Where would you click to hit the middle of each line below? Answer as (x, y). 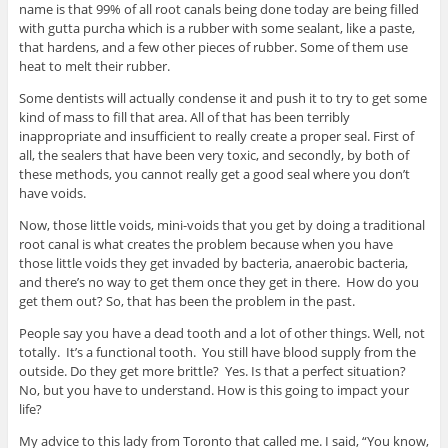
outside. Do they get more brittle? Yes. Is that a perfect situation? (213, 370)
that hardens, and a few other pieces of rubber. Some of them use (213, 46)
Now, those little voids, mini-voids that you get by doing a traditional (221, 224)
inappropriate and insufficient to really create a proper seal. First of (216, 135)
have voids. (52, 192)
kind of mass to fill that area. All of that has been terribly (184, 116)
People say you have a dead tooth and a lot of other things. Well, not (221, 332)
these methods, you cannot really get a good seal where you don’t (214, 173)
